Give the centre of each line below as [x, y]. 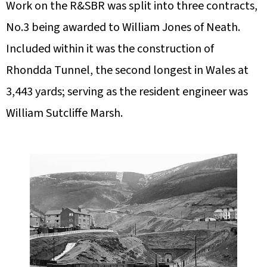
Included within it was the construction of [110, 49]
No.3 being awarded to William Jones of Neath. [123, 27]
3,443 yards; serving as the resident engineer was [127, 91]
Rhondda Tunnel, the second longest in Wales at [127, 70]
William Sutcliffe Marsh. [64, 113]
